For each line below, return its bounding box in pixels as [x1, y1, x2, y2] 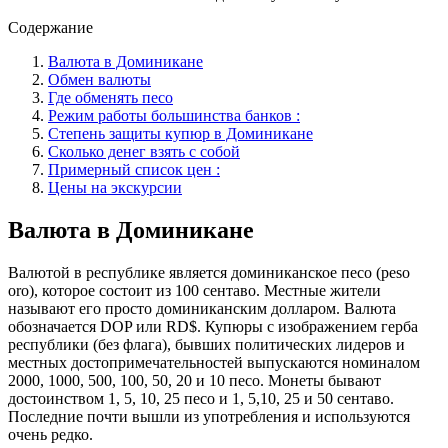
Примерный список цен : [48, 160, 220, 178]
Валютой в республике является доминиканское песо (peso [8, 263, 410, 281]
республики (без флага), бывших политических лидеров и [8, 335, 405, 353]
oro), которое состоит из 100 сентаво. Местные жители [8, 281, 381, 299]
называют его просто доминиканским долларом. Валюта [8, 299, 396, 317]
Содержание [8, 18, 93, 36]
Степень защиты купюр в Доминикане [48, 124, 313, 142]
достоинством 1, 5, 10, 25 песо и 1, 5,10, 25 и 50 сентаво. [8, 389, 394, 407]
